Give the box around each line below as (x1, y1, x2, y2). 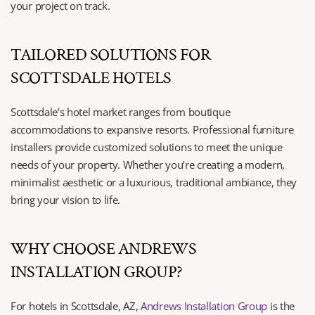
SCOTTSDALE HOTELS (11, 67, 172, 89)
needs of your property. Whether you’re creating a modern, (11, 157, 285, 172)
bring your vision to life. (11, 193, 121, 207)
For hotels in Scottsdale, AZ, (11, 299, 141, 313)
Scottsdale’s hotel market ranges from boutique (11, 105, 231, 119)
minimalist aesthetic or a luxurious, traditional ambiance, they (11, 175, 297, 189)
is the (267, 299, 295, 313)
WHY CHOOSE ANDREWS (11, 238, 197, 259)
